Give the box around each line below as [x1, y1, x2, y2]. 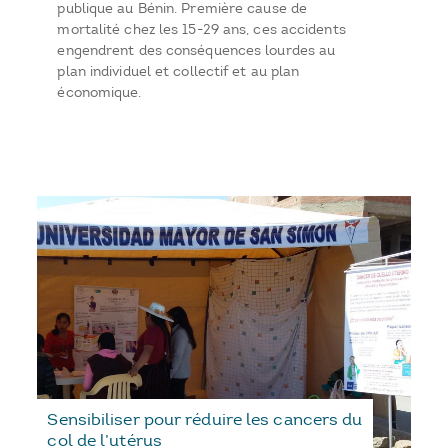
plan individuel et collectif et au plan [57, 63, 300, 81]
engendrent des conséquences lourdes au [57, 42, 336, 60]
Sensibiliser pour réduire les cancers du [47, 408, 363, 429]
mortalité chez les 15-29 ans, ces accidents [57, 21, 346, 39]
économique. [57, 84, 142, 102]
